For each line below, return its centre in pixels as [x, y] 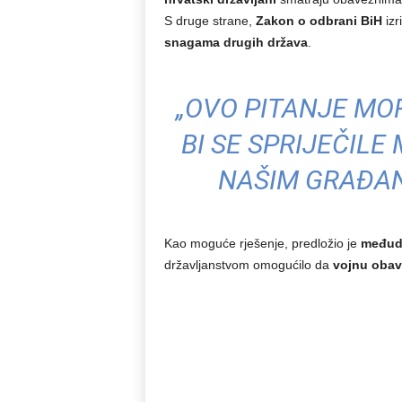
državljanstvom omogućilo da [248, 265]
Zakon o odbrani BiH [319, 21]
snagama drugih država [236, 42]
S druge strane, [210, 21]
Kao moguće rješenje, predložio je [262, 243]
